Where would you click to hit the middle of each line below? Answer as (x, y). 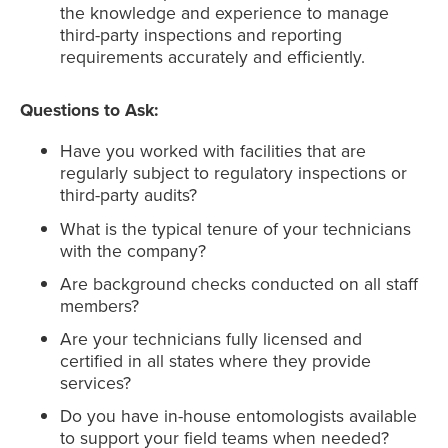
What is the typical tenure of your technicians (235, 228)
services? (95, 382)
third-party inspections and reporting (201, 35)
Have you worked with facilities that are (213, 151)
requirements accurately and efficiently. (212, 57)
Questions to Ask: (89, 110)
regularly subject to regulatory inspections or (233, 173)
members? (99, 305)
